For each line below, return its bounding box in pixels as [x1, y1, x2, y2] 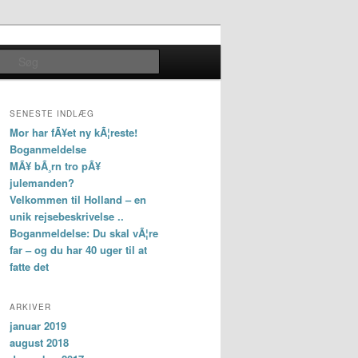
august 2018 [10, 334, 69, 350]
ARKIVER [10, 300, 51, 312]
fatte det [10, 259, 49, 275]
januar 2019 [10, 317, 66, 333]
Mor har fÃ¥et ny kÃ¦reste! [10, 125, 137, 141]
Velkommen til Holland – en [10, 192, 146, 208]
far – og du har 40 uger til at [10, 242, 147, 258]
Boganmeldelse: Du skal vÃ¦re [10, 225, 158, 241]
